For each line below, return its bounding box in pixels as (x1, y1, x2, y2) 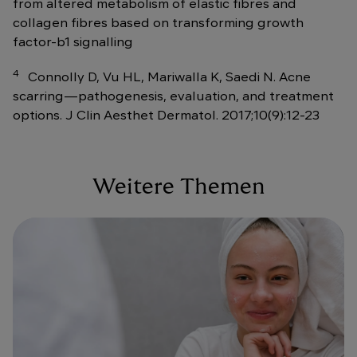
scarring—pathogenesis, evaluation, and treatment (13, 90, 334, 104)
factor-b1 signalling (13, 36, 133, 49)
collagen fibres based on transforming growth (13, 17, 304, 30)
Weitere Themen (92, 175, 265, 198)
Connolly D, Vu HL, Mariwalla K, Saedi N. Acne (22, 71, 311, 84)
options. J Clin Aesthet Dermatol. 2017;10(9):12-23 (13, 109, 320, 123)
